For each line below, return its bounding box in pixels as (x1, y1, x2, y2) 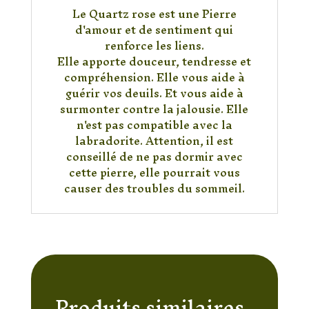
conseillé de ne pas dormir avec (66, 143, 243, 169)
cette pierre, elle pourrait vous (68, 159, 240, 185)
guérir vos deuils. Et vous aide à (65, 80, 243, 106)
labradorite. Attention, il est (75, 128, 234, 153)
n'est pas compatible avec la (76, 112, 232, 137)
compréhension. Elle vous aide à (63, 64, 245, 90)
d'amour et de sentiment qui (75, 17, 234, 42)
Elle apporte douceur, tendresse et (57, 48, 252, 74)
